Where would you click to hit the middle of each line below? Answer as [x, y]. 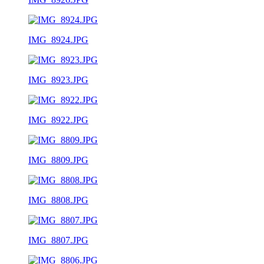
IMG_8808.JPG [58, 200]
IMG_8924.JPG [58, 39]
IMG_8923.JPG [58, 80]
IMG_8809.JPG [58, 160]
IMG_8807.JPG [58, 240]
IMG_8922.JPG [58, 120]
